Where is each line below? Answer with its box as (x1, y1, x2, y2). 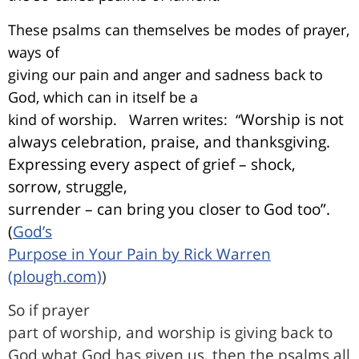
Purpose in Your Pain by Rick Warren (8, 243, 271, 264)
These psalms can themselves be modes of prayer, (8, 19, 349, 39)
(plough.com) (8, 265, 102, 287)
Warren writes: (129, 109, 228, 129)
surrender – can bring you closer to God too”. (8, 198, 330, 219)
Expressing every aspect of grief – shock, (8, 153, 296, 174)
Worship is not (240, 108, 344, 129)
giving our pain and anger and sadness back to (8, 64, 323, 84)
